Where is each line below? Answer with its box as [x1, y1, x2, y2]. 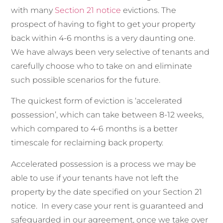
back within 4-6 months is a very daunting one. [11, 33, 198, 43]
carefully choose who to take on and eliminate [11, 61, 193, 71]
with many [11, 5, 55, 15]
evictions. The [121, 5, 177, 15]
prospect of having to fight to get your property [11, 19, 196, 29]
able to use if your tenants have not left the [11, 173, 179, 183]
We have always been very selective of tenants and [11, 47, 210, 57]
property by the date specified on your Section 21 [11, 187, 203, 197]
